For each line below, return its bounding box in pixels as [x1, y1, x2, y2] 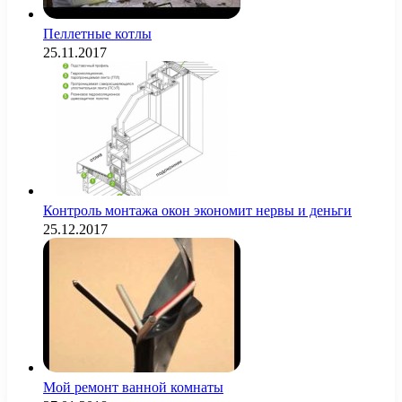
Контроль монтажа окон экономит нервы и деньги [43, 199, 352, 221]
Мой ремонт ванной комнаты [43, 376, 223, 398]
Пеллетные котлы [43, 22, 152, 44]
